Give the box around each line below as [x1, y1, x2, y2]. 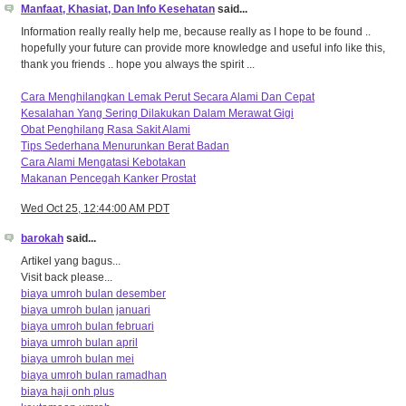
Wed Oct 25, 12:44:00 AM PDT [21, 202, 169, 216]
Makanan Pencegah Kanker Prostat [21, 171, 196, 185]
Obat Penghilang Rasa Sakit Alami [21, 122, 190, 136]
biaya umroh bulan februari [21, 319, 154, 333]
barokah [21, 232, 63, 246]
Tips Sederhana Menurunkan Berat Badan [21, 139, 229, 152]
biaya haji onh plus [21, 384, 114, 398]
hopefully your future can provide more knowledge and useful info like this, [21, 41, 385, 54]
